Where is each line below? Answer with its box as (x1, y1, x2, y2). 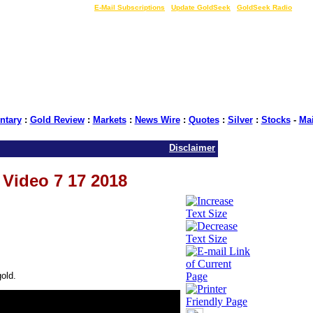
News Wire (134, 115, 180, 125)
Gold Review (29, 115, 85, 125)
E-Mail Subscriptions (94, 3, 165, 11)
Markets (92, 115, 126, 125)
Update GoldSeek (171, 3, 231, 11)
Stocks (261, 115, 291, 125)
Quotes (188, 115, 219, 125)
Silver (227, 115, 253, 125)
